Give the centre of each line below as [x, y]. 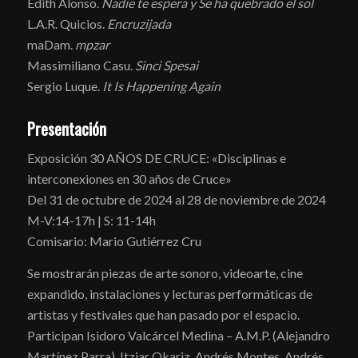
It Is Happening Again [161, 86]
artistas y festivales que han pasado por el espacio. [163, 314]
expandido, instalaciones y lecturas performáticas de [169, 293]
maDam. [51, 44]
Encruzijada [139, 23]
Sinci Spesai [166, 65]
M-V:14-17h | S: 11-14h [91, 221]
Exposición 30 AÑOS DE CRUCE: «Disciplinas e [156, 158]
